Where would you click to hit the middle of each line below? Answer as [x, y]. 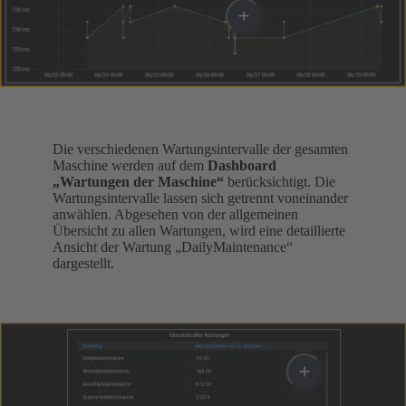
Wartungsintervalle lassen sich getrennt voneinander [200, 198]
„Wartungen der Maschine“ [138, 182]
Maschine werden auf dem [130, 166]
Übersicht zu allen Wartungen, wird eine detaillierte [199, 231]
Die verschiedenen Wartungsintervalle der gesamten [200, 150]
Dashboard [242, 166]
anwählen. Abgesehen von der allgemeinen [175, 215]
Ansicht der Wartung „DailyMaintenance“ [173, 247]
